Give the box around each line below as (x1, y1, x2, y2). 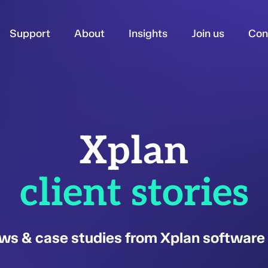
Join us (191, 27, 225, 40)
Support (10, 27, 51, 40)
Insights (129, 27, 168, 40)
